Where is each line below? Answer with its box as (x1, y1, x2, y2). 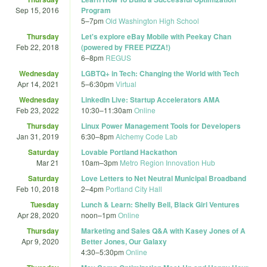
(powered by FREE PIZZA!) (81, 41, 170, 52)
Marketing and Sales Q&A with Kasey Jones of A (81, 225, 246, 236)
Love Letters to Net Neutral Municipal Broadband (81, 172, 246, 184)
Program (81, 4, 111, 15)
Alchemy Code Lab (116, 131, 178, 141)
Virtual (116, 78, 136, 89)
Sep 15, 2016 (15, 4, 59, 15)
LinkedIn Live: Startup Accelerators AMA (81, 94, 220, 105)
